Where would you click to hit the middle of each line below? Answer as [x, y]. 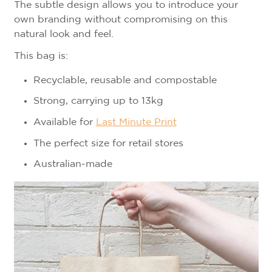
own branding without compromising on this [121, 19]
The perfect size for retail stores [108, 143]
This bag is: [41, 56]
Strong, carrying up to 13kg [98, 101]
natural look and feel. [65, 34]
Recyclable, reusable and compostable [125, 80]
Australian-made [73, 165]
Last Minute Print [136, 122]
